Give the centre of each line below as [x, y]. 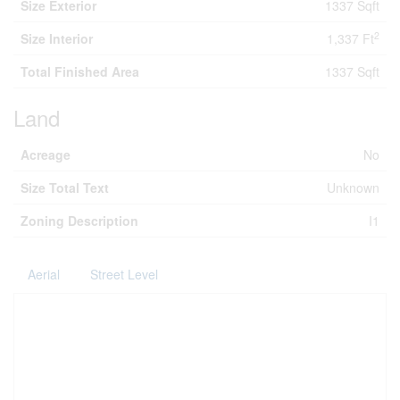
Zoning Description [79, 221]
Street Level [124, 274]
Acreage [46, 154]
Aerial [44, 274]
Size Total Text [65, 187]
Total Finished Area [80, 71]
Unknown [353, 187]
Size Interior [57, 38]
